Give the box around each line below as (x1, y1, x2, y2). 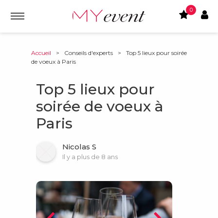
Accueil (31, 49, 51, 56)
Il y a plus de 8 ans (62, 153, 118, 161)
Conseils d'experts (64, 49, 113, 56)
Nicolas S (62, 142, 96, 151)
